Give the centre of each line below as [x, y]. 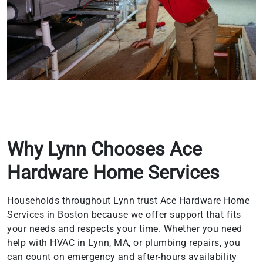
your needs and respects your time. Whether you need [125, 228]
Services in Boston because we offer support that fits [124, 214]
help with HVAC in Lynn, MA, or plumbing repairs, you [124, 242]
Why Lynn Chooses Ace [104, 149]
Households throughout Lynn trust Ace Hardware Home [128, 200]
